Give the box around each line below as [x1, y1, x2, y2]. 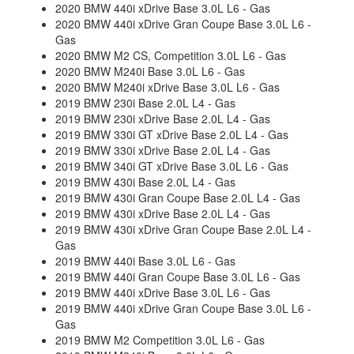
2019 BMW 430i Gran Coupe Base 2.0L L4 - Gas [55, 190, 300, 205]
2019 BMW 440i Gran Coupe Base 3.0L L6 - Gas [55, 269, 300, 284]
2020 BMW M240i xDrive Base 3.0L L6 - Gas [55, 79, 280, 95]
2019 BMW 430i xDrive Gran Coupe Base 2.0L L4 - [55, 221, 311, 237]
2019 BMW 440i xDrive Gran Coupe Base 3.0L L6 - [55, 300, 311, 316]
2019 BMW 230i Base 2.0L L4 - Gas [55, 95, 235, 111]
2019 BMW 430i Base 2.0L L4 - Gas [55, 174, 235, 190]
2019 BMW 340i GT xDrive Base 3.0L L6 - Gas [55, 158, 288, 174]
